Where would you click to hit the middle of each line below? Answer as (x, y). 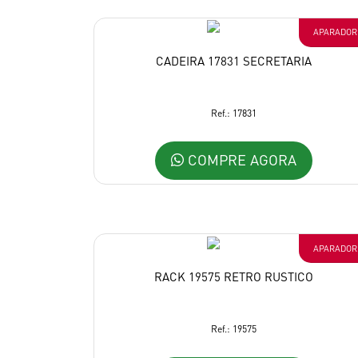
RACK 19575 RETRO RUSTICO (233, 277)
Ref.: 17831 (233, 113)
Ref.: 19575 (233, 329)
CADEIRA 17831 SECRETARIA (233, 61)
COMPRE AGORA (240, 159)
